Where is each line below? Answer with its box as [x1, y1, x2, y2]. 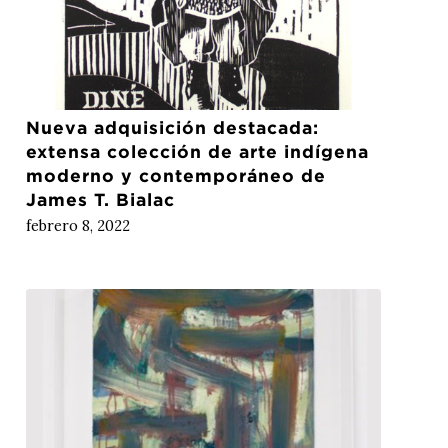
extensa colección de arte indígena [26, 141, 370, 161]
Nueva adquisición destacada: [26, 117, 320, 137]
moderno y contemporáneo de [26, 165, 327, 185]
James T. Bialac [26, 189, 176, 209]
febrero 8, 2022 [26, 216, 131, 235]
